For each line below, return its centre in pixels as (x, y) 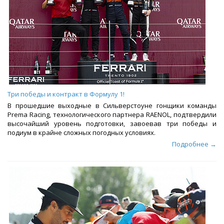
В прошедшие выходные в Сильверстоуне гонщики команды (112, 106)
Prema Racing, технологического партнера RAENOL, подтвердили (112, 115)
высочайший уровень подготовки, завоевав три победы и (112, 124)
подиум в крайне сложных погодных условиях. (81, 133)
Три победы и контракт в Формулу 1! (66, 94)
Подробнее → (194, 144)
